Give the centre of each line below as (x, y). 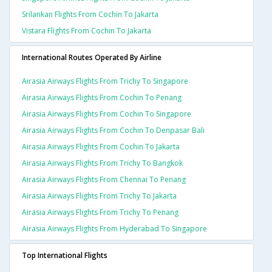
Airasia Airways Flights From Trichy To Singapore (105, 81)
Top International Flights (65, 256)
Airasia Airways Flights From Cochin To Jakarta (101, 147)
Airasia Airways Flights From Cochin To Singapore (107, 114)
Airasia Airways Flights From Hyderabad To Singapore (114, 229)
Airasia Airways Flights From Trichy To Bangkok (102, 163)
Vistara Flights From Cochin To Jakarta (87, 31)
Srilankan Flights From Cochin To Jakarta (90, 15)
